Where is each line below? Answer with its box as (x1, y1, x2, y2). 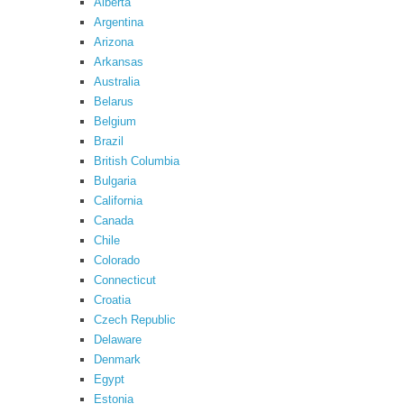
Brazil (94, 134, 124, 148)
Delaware (94, 333, 142, 346)
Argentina (94, 15, 143, 29)
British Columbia (94, 154, 179, 168)
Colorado (94, 253, 140, 267)
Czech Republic (94, 313, 176, 326)
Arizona (94, 35, 133, 49)
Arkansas (94, 55, 143, 69)
